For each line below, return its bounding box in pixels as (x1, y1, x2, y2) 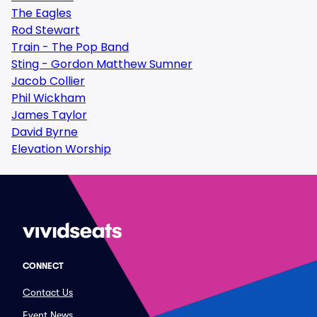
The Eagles (11, 5, 71, 21)
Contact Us (23, 287, 73, 298)
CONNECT (23, 261, 64, 271)
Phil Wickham (11, 90, 86, 106)
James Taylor (11, 107, 87, 123)
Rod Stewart (11, 22, 80, 38)
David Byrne (11, 124, 78, 140)
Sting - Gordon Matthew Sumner (11, 56, 192, 72)
